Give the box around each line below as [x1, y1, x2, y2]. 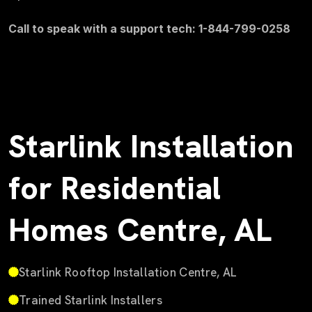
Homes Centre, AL [8, 209, 272, 251]
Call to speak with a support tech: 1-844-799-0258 [8, 21, 290, 36]
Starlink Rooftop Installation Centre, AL [19, 264, 237, 280]
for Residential [8, 167, 221, 209]
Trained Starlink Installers [19, 292, 163, 308]
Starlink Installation [8, 125, 293, 167]
